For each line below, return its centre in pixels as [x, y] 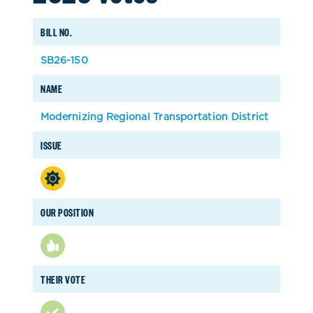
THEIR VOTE [63, 279]
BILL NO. [57, 31]
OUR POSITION [67, 212]
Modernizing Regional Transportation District [155, 116]
